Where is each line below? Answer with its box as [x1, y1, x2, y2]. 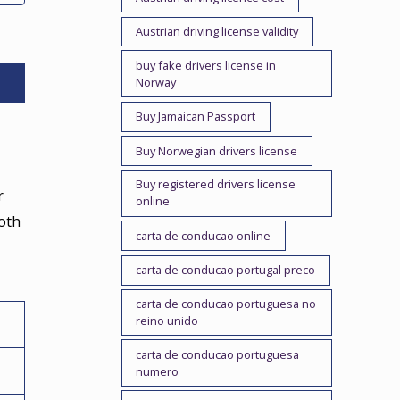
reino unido [136, 312, 199, 329]
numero [136, 362, 179, 379]
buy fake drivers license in [136, 56, 277, 73]
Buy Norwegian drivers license [136, 142, 298, 159]
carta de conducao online [136, 227, 271, 244]
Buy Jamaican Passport [136, 108, 256, 125]
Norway [136, 73, 177, 90]
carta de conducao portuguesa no [136, 295, 317, 312]
